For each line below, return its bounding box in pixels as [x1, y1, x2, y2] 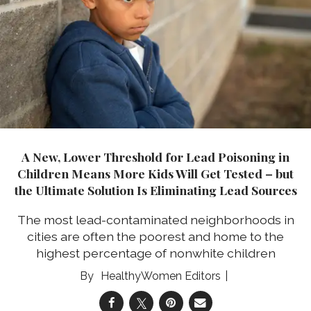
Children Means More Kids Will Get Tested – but [17, 165, 294, 182]
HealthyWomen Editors [100, 269, 221, 283]
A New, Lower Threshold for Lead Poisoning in [22, 149, 289, 165]
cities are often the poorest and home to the [27, 228, 284, 244]
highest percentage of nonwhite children [35, 245, 276, 260]
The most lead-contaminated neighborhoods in [17, 212, 294, 227]
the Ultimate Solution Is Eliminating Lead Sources [14, 182, 297, 199]
